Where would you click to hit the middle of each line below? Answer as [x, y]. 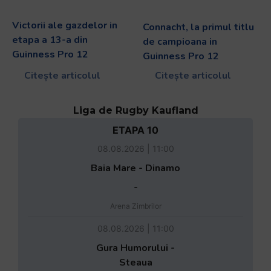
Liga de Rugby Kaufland [135, 110]
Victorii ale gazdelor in [65, 25]
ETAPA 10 [135, 130]
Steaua [135, 262]
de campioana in [180, 41]
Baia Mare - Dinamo [135, 168]
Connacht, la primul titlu [198, 27]
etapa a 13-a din [50, 40]
